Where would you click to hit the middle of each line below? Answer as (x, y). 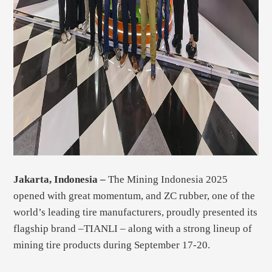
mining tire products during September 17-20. (112, 245)
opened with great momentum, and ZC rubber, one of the (134, 196)
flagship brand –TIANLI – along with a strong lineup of (133, 229)
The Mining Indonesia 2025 (168, 180)
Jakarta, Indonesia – (61, 180)
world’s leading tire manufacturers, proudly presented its (136, 212)
